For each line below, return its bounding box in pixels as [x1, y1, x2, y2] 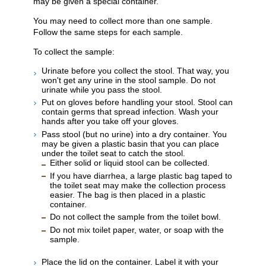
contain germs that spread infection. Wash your [42, 107, 218, 117]
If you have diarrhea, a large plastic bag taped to [50, 170, 232, 180]
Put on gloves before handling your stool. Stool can [42, 97, 233, 107]
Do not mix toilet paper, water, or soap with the [50, 224, 224, 235]
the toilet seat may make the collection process [50, 180, 226, 190]
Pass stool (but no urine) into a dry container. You [42, 129, 227, 139]
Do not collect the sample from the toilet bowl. [50, 212, 221, 222]
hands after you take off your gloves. [42, 116, 179, 126]
